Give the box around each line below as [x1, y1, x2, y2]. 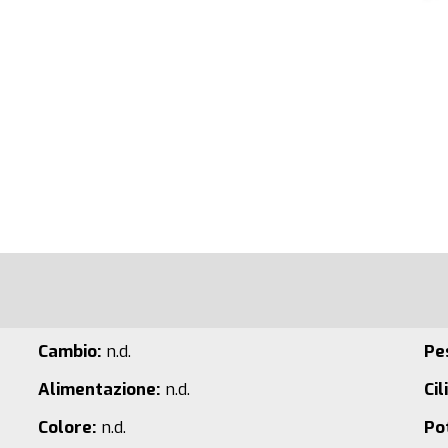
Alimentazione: [37, 377, 160, 401]
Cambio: [37, 339, 101, 363]
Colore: [37, 415, 96, 439]
